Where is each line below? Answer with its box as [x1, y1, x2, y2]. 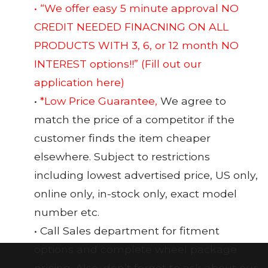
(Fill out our [141, 57, 202, 71]
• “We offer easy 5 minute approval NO [34, 2, 239, 15]
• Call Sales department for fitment [34, 224, 220, 237]
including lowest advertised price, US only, [34, 169, 258, 182]
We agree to [157, 95, 226, 108]
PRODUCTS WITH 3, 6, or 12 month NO [34, 39, 239, 52]
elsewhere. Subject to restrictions [34, 150, 210, 163]
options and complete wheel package [34, 243, 237, 256]
